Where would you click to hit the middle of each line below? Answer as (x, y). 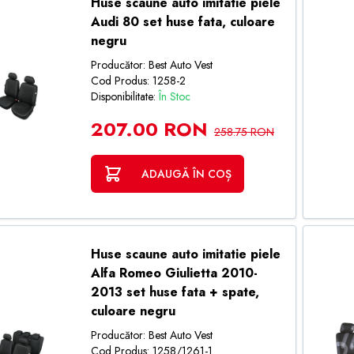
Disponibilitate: (124, 96)
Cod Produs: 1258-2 (138, 81)
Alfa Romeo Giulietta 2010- (174, 273)
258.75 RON (244, 132)
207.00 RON (149, 129)
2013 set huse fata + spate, (175, 292)
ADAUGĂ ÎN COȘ (186, 174)
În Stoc (174, 96)
